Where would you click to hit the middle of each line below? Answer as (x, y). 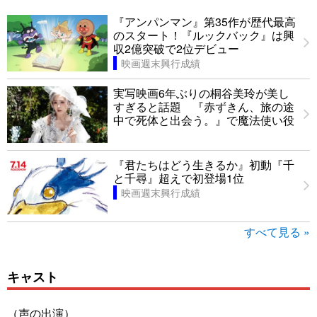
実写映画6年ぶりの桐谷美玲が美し (201, 93)
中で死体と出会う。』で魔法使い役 (204, 120)
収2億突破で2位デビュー (176, 49)
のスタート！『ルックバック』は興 (204, 35)
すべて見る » (277, 232)
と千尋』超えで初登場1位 (179, 178)
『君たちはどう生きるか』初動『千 (204, 165)
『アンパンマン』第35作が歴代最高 (204, 22)
